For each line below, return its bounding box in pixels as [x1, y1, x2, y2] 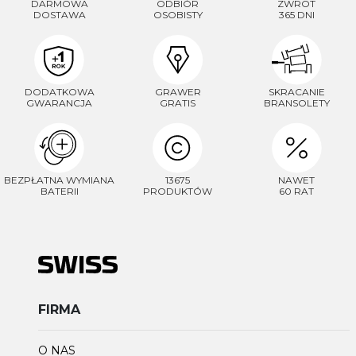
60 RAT [279, 184, 315, 197]
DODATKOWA [24, 85, 95, 98]
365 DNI [278, 8, 315, 21]
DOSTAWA [33, 8, 86, 21]
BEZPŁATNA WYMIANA [4, 173, 115, 186]
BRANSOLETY [263, 96, 330, 109]
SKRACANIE [268, 85, 325, 98]
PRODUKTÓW [143, 184, 213, 197]
